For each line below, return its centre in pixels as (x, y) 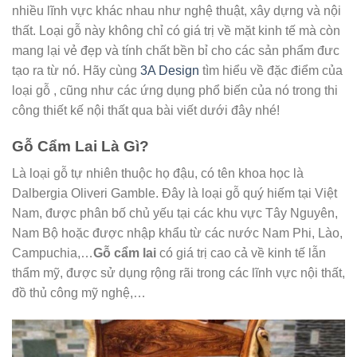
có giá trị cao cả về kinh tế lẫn (243, 253)
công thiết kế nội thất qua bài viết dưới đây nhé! (146, 110)
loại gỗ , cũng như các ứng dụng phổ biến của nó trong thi (175, 90)
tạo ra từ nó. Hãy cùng (76, 71)
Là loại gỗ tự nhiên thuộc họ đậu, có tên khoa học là (158, 174)
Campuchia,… (53, 253)
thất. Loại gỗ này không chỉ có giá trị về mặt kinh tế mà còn (176, 31)
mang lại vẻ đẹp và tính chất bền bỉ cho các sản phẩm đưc (176, 51)
